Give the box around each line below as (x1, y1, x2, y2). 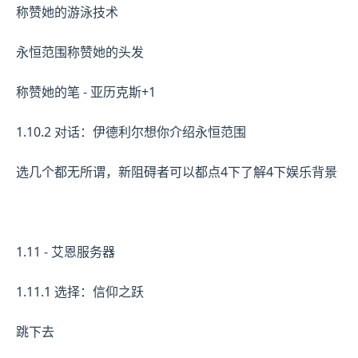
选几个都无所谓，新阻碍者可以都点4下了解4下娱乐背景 (16, 162, 337, 181)
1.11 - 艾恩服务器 (16, 242, 115, 261)
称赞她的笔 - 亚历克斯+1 (16, 82, 156, 101)
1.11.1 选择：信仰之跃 (16, 282, 144, 300)
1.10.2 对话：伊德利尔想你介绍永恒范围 (16, 122, 246, 141)
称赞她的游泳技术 (16, 2, 118, 21)
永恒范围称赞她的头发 (16, 42, 144, 61)
